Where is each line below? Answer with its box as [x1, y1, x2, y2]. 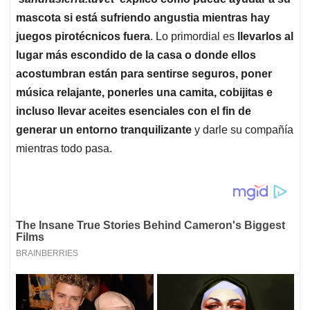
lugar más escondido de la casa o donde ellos [16, 48, 256, 61]
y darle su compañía [192, 123, 293, 136]
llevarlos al [237, 30, 293, 42]
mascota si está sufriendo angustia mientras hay [16, 11, 270, 24]
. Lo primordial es [150, 30, 237, 42]
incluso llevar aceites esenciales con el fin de [16, 104, 251, 117]
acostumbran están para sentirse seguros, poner [16, 67, 272, 80]
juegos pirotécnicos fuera [16, 30, 150, 42]
